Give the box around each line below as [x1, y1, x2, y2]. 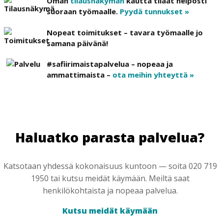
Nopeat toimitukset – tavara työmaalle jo [47, 27, 203, 37]
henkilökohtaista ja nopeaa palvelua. [42, 185, 178, 196]
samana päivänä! [47, 38, 108, 48]
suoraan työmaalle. [47, 6, 120, 17]
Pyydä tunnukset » [120, 6, 189, 17]
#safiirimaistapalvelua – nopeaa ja [47, 59, 173, 69]
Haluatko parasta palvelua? [15, 128, 205, 146]
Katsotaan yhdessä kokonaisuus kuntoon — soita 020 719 [3, 161, 217, 172]
